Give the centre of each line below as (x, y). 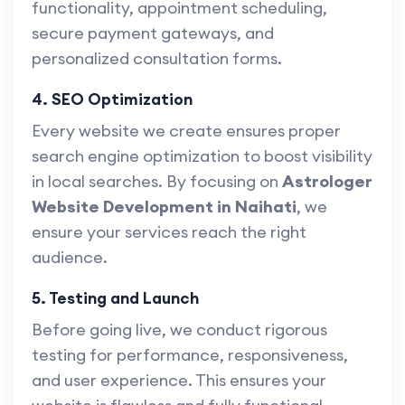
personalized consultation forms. (157, 59)
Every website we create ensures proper (186, 131)
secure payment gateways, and (153, 33)
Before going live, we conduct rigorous (179, 330)
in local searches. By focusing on (157, 182)
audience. (70, 258)
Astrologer (327, 182)
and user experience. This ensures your (179, 381)
